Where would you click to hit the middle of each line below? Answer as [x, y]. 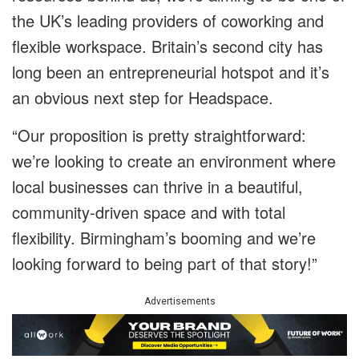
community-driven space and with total [149, 212]
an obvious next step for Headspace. [143, 98]
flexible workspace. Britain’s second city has [167, 46]
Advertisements [179, 302]
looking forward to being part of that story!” [165, 264]
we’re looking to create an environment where [174, 161]
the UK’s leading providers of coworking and [168, 21]
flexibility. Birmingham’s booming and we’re [164, 238]
